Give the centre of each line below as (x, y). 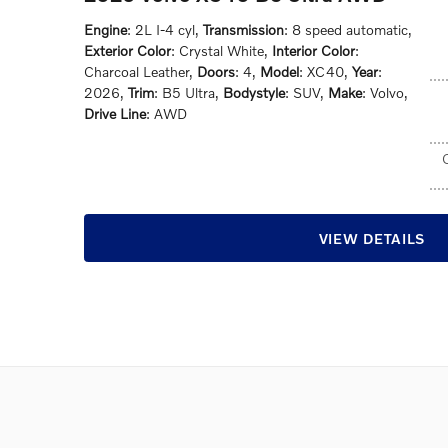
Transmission (243, 29)
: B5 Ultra (184, 92)
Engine (105, 29)
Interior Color (313, 50)
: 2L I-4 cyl (161, 29)
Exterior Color (127, 50)
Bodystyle (254, 92)
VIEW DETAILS (372, 238)
